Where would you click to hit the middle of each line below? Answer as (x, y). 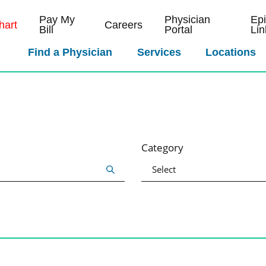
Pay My (57, 20)
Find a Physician (70, 53)
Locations (231, 53)
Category (162, 148)
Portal (178, 30)
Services (159, 53)
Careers (123, 25)
